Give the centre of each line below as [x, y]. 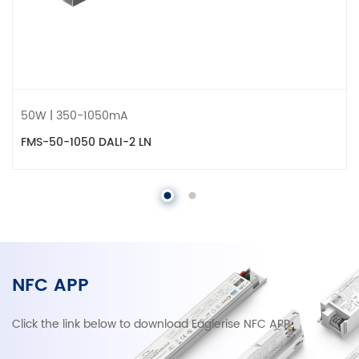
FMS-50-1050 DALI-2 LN [86, 143]
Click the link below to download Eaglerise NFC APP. [152, 325]
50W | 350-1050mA [75, 116]
